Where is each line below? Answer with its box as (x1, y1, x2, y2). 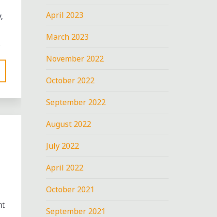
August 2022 (46, 118, 92, 129)
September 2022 (46, 96, 106, 108)
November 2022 (46, 53, 104, 64)
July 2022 (46, 140, 79, 151)
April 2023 (46, 9, 84, 20)
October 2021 (46, 184, 95, 195)
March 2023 (46, 31, 89, 42)
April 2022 (46, 162, 84, 173)
